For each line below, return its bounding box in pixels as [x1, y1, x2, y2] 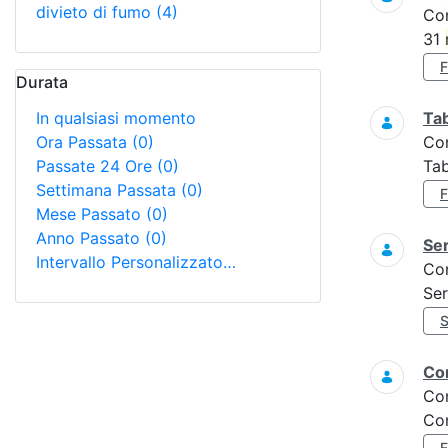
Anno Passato [36, 228, 145, 248]
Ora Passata [36, 132, 132, 152]
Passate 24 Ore [36, 156, 157, 176]
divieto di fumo [36, 2, 156, 22]
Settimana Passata [36, 180, 181, 200]
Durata [16, 72, 68, 92]
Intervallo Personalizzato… [36, 252, 236, 272]
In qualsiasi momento [36, 108, 196, 128]
